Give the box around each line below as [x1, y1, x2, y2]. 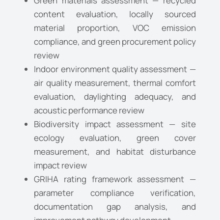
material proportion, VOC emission [34, 22, 196, 34]
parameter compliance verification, [34, 187, 196, 199]
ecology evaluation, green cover [34, 132, 196, 144]
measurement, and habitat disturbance [34, 146, 196, 158]
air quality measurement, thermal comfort [34, 77, 196, 89]
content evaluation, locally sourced [34, 8, 196, 20]
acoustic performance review [34, 105, 145, 116]
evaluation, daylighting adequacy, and [34, 91, 196, 103]
